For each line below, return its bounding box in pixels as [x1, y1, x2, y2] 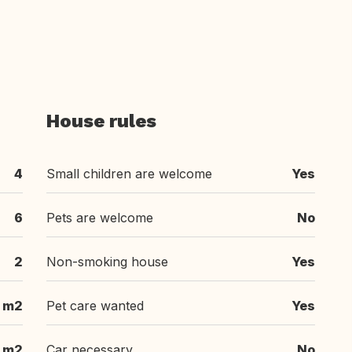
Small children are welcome [46, 166, 212, 181]
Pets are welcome [46, 210, 153, 225]
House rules [46, 110, 156, 132]
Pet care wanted [46, 298, 144, 313]
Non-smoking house [46, 254, 168, 269]
